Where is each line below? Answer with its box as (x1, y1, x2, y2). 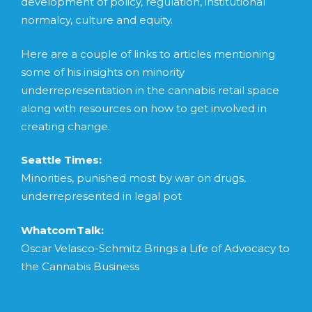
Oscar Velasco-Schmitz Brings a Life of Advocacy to (21, 241, 290, 255)
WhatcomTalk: (21, 223, 104, 237)
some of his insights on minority (21, 65, 185, 79)
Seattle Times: (21, 153, 102, 167)
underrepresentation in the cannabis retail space (21, 83, 279, 97)
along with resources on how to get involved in (21, 101, 267, 115)
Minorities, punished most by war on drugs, (21, 171, 246, 185)
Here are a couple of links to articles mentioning (21, 47, 275, 61)
